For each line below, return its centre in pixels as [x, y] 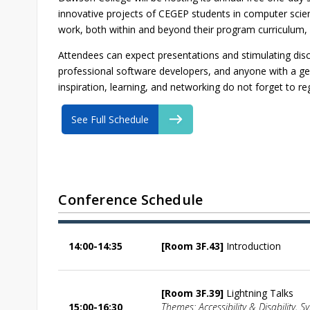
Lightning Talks [260, 293]
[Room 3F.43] [193, 246]
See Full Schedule [110, 119]
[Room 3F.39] [194, 293]
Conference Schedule [131, 199]
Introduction [253, 246]
